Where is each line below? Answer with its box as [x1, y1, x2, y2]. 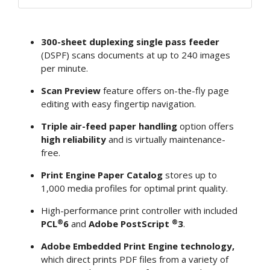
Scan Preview [40, 84, 101, 97]
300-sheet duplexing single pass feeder [40, 36, 219, 48]
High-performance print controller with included [40, 204, 237, 217]
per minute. [40, 62, 88, 75]
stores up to [162, 169, 217, 181]
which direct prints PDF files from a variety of [40, 253, 228, 266]
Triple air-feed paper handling [40, 120, 177, 133]
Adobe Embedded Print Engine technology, [40, 240, 234, 253]
